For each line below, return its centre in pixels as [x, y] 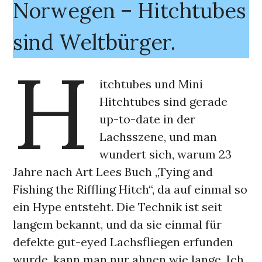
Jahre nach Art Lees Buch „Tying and [113, 172]
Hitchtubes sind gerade [164, 101]
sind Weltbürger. [94, 42]
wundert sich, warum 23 [166, 154]
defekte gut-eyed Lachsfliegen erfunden [123, 242]
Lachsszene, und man [158, 137]
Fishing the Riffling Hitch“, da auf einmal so [130, 189]
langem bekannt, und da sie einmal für [118, 224]
